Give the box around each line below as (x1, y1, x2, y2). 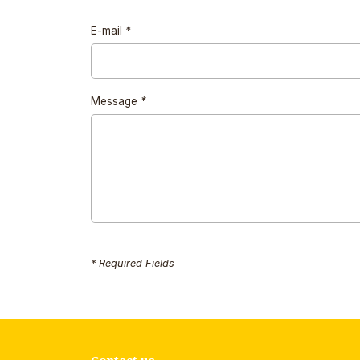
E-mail (91, 24, 126, 38)
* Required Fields (91, 256, 175, 269)
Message (91, 95, 141, 108)
